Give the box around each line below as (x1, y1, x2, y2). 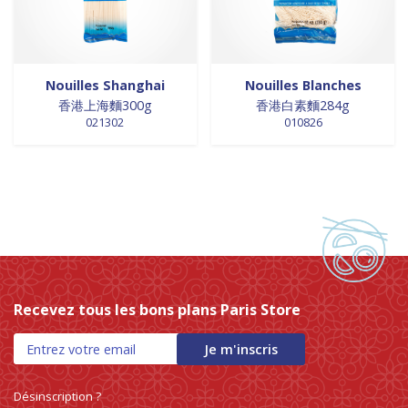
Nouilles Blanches (244, 76, 362, 94)
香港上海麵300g (57, 97, 152, 115)
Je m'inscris (203, 340, 278, 358)
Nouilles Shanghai (45, 76, 165, 94)
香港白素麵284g (256, 97, 351, 115)
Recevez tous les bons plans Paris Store (14, 299, 301, 320)
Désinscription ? (14, 387, 101, 404)
